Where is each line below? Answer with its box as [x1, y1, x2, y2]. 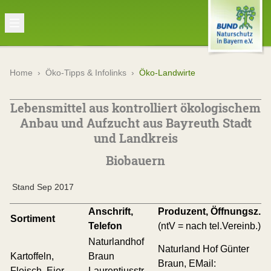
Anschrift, [88, 206, 135, 217]
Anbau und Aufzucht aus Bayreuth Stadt [19, 115, 252, 131]
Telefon [88, 221, 122, 231]
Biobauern [106, 152, 165, 168]
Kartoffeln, [10, 251, 54, 261]
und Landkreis [93, 130, 178, 146]
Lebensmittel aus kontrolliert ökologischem [10, 100, 261, 116]
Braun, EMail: [158, 258, 216, 269]
